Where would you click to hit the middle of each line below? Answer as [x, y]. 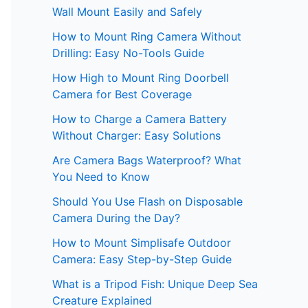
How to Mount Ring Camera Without [147, 37]
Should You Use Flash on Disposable [147, 202]
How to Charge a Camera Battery [140, 119]
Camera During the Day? [116, 218]
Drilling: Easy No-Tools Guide [128, 53]
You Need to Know [101, 177]
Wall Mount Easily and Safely [127, 12]
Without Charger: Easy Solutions [136, 136]
